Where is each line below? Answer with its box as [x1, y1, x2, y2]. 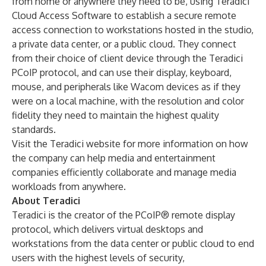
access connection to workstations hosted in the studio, [12, 24, 254, 36]
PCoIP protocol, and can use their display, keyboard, [12, 66, 232, 78]
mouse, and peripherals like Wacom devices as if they [12, 81, 240, 93]
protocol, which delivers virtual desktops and [12, 223, 203, 235]
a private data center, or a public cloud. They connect [12, 38, 236, 50]
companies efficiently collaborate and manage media [12, 166, 236, 178]
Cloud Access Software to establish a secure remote [12, 9, 236, 21]
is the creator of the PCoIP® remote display [46, 209, 235, 221]
